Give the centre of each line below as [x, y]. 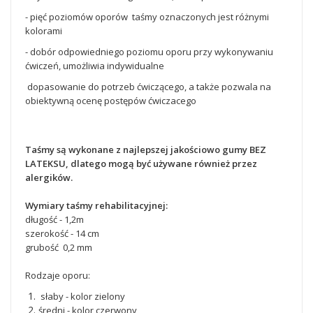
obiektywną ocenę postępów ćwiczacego [112, 101]
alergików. [49, 177]
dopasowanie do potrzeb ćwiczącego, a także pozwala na [148, 87]
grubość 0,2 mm [59, 247]
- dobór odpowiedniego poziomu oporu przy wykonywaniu [149, 52]
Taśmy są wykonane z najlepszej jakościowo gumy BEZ [146, 150]
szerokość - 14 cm [62, 233]
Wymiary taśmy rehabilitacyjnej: [96, 205]
